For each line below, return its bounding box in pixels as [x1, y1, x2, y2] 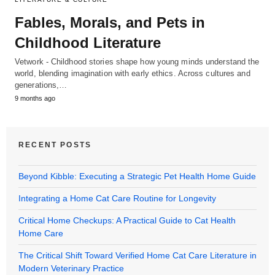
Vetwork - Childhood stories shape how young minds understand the [15, 56, 260, 66]
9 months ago [15, 94, 55, 102]
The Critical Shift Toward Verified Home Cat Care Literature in [18, 250, 257, 260]
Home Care [18, 228, 63, 238]
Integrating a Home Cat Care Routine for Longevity [18, 193, 216, 203]
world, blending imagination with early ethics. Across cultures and [15, 68, 250, 78]
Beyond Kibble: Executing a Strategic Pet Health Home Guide [18, 171, 256, 181]
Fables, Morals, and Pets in [15, 14, 205, 31]
